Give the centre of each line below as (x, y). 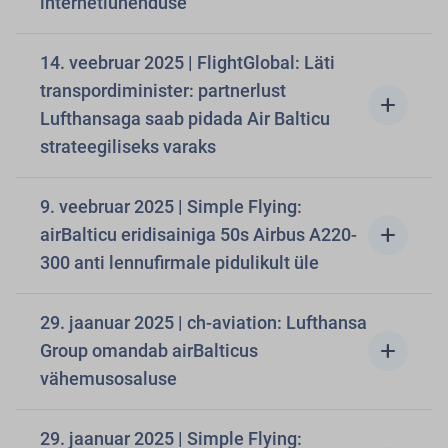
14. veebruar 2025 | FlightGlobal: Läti (187, 62)
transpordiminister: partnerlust (163, 90)
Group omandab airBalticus (149, 350)
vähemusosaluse (108, 378)
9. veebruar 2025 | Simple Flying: (171, 206)
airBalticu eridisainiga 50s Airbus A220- (198, 234)
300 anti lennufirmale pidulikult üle (179, 262)
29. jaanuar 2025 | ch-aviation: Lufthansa (203, 322)
